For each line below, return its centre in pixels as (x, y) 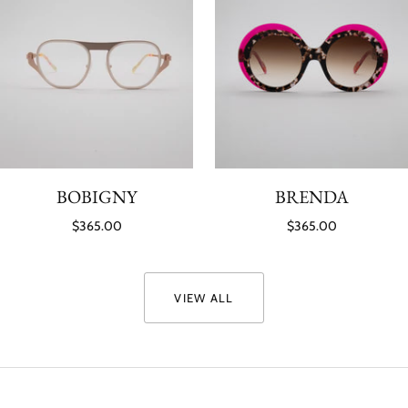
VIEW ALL (204, 297)
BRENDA (311, 196)
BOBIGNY (97, 196)
